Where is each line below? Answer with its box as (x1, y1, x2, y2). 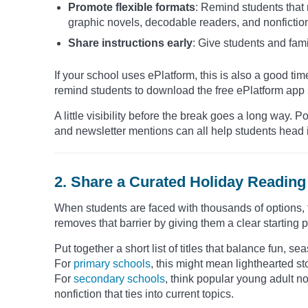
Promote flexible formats (68, 1, 195, 14)
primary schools (74, 258, 151, 270)
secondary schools (74, 273, 165, 285)
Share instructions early (68, 37, 192, 49)
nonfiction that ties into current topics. (54, 288, 234, 300)
